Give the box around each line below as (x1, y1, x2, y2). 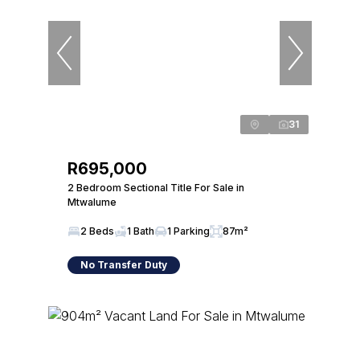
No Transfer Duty (80, 259, 167, 271)
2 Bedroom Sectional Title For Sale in (67, 182, 244, 194)
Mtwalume (67, 196, 117, 208)
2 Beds (80, 225, 114, 237)
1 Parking (167, 225, 210, 237)
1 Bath (127, 225, 154, 237)
